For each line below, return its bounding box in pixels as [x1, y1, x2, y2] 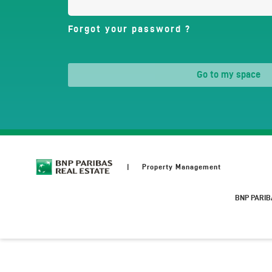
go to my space [202, 69, 260, 80]
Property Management [141, 163, 221, 171]
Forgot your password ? [68, 24, 191, 34]
